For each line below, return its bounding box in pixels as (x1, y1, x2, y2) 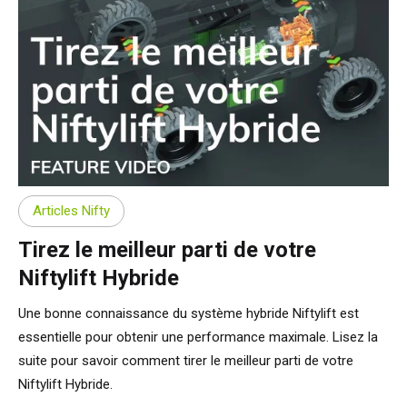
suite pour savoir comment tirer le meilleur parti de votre (18, 352, 353, 369)
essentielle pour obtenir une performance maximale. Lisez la (18, 328, 378, 345)
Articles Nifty (33, 203, 110, 220)
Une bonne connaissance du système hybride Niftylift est (18, 304, 359, 322)
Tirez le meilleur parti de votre (18, 236, 316, 263)
